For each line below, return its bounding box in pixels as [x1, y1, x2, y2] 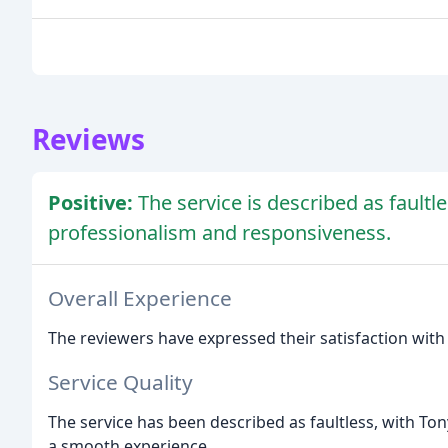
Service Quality [48, 368, 193, 397]
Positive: [48, 188, 138, 216]
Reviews [32, 119, 145, 158]
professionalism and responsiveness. [48, 218, 391, 246]
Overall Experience [48, 283, 232, 312]
